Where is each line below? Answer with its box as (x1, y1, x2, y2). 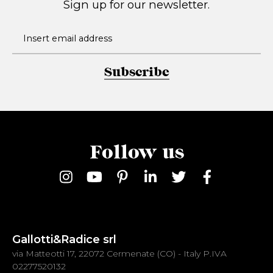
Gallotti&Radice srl (12, 232, 116, 246)
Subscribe (104, 65, 169, 80)
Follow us (89, 142, 184, 164)
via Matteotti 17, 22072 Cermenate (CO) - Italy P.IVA (12, 247, 227, 259)
